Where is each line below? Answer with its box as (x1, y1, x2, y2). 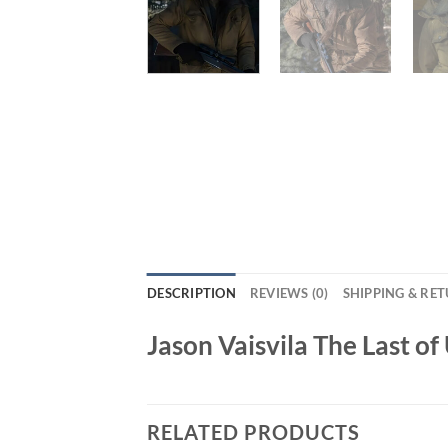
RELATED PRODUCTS (147, 420, 360, 445)
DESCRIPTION (147, 284, 236, 301)
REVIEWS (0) (249, 284, 329, 301)
